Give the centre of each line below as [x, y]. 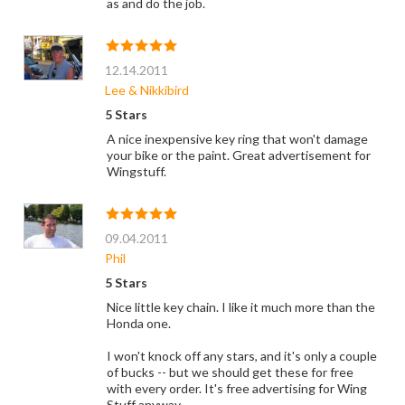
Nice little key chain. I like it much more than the [240, 307]
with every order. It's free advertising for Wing [236, 388]
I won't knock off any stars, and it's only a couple [241, 356]
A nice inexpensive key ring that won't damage [237, 139]
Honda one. [138, 323]
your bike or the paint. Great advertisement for [238, 155]
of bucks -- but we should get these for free [230, 372]
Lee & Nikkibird [146, 90]
